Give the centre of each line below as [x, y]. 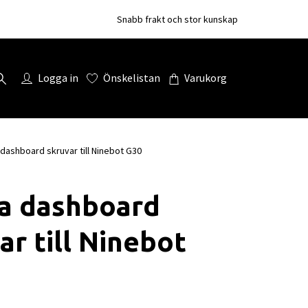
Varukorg [206, 78]
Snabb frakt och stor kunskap [177, 19]
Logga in [58, 78]
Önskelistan [132, 78]
